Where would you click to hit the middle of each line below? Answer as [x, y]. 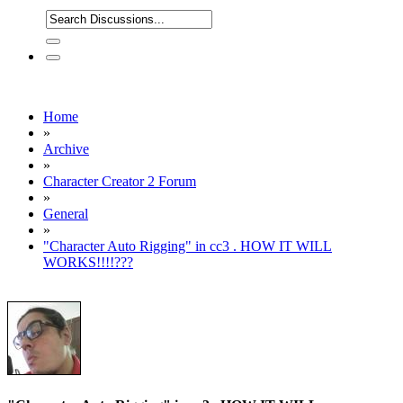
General [66, 214]
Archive [66, 149]
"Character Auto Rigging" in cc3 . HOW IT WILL [188, 246]
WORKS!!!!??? [88, 262]
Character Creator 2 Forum [120, 181]
